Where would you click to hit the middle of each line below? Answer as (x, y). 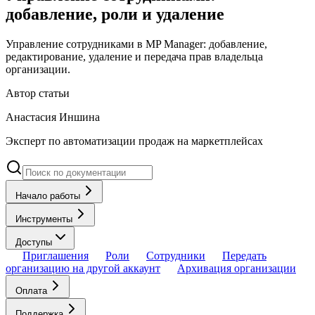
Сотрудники (176, 255)
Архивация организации (237, 268)
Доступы (34, 242)
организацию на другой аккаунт (83, 268)
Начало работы (48, 195)
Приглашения (56, 255)
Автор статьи (38, 93)
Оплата (31, 290)
